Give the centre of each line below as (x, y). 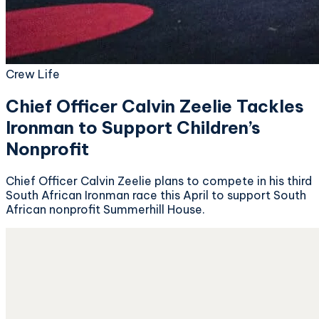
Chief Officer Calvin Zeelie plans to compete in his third (159, 181)
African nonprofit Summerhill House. (105, 209)
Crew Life (33, 74)
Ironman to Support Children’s (133, 127)
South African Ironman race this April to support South (156, 195)
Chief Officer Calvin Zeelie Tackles (155, 106)
